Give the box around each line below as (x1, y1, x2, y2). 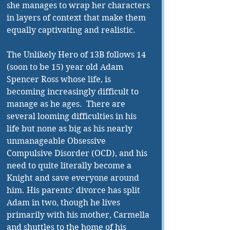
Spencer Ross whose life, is (7, 74, 113, 84)
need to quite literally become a (7, 161, 133, 170)
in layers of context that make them (7, 13, 148, 23)
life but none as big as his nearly (7, 124, 135, 133)
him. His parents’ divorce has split (7, 185, 142, 195)
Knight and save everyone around (7, 173, 141, 183)
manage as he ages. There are (7, 99, 127, 109)
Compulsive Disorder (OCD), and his (7, 148, 149, 158)
